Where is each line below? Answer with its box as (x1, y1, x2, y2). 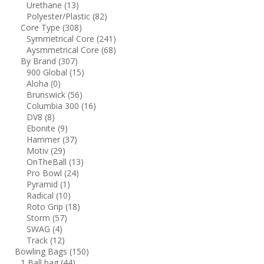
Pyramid (27, 178, 60, 190)
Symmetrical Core (27, 32, 97, 44)
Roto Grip (27, 200, 65, 212)
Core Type (21, 21, 62, 33)
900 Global (27, 66, 70, 78)
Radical (27, 189, 56, 201)
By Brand (21, 55, 58, 67)
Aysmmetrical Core (27, 44, 101, 55)
